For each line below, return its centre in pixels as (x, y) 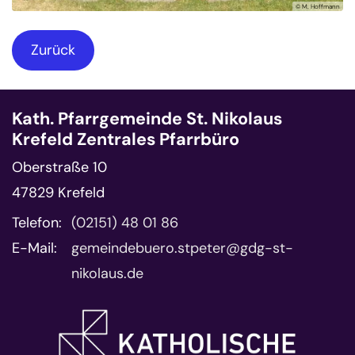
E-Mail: (34, 248)
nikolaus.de (107, 273)
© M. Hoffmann (318, 6)
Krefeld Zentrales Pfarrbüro (126, 139)
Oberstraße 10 (59, 167)
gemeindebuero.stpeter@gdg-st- (182, 248)
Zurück (53, 50)
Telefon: (37, 222)
